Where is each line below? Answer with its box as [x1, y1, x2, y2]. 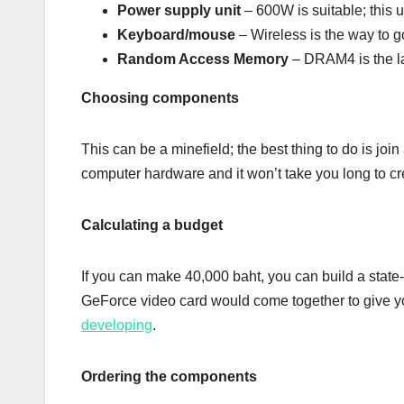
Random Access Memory [117, 51, 289, 68]
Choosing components [81, 90, 239, 106]
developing [81, 317, 152, 334]
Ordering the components [81, 369, 257, 385]
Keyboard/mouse [117, 27, 235, 43]
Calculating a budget [81, 217, 223, 234]
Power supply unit [117, 3, 241, 19]
